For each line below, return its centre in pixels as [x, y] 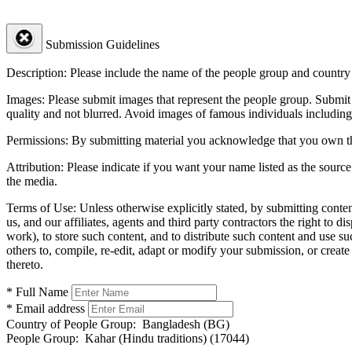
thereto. [25, 264]
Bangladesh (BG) [183, 324]
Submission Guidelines [103, 44]
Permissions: [37, 140]
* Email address [46, 308]
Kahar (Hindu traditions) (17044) [164, 338]
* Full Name [37, 291]
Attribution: [35, 167]
